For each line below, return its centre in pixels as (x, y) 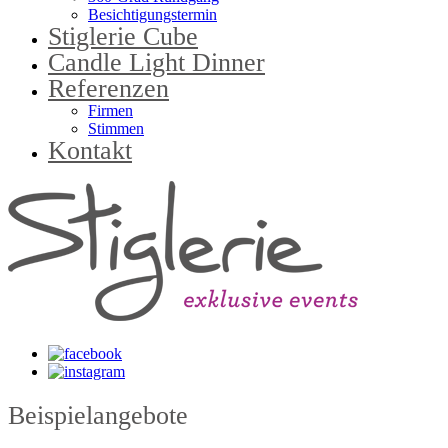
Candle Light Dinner (156, 62)
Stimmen (116, 128)
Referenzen (108, 88)
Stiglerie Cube (123, 36)
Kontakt (90, 150)
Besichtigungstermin (152, 14)
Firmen (110, 110)
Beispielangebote (98, 416)
